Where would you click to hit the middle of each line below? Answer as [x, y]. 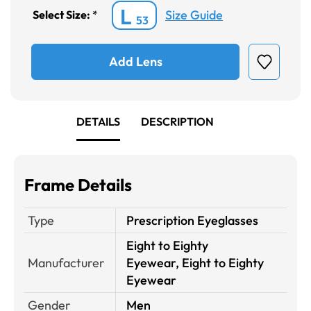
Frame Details [78, 184]
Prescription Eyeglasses [192, 220]
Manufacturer [66, 262]
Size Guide [194, 15]
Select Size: [62, 15]
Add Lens [135, 62]
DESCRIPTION [177, 121]
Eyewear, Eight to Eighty [195, 262]
